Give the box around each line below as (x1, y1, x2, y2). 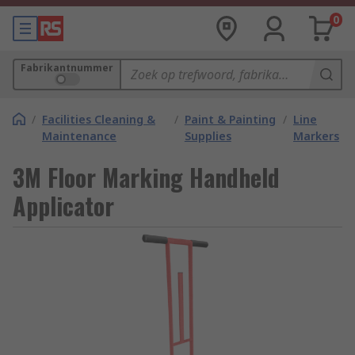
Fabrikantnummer (21, 61, 113, 74)
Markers (292, 128, 339, 143)
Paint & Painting (184, 112, 276, 127)
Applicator (13, 188, 114, 223)
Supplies (184, 128, 231, 143)
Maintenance (42, 128, 116, 143)
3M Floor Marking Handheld (13, 159, 280, 195)
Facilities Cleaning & (42, 112, 155, 127)
